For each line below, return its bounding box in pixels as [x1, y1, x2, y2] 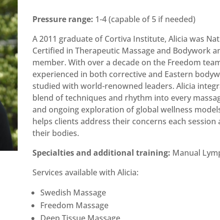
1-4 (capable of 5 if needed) [93, 13, 196, 25]
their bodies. [32, 127, 80, 138]
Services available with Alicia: [32, 166, 139, 178]
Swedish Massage [40, 187, 107, 198]
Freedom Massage [40, 199, 109, 211]
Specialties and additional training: [32, 147, 171, 158]
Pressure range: [32, 13, 94, 25]
